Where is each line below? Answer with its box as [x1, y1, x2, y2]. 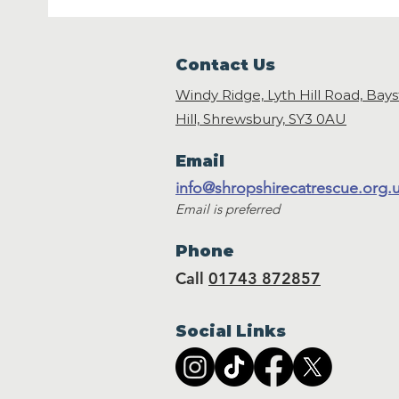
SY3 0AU [289, 110, 346, 128]
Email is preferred [175, 200, 280, 218]
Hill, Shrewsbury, [175, 110, 289, 128]
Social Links [175, 322, 286, 342]
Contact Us [175, 55, 275, 76]
